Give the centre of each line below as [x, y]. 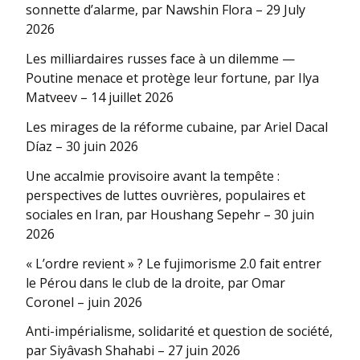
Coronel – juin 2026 [84, 302]
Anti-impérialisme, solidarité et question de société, [179, 331]
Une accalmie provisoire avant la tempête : [153, 176]
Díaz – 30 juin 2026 [82, 147]
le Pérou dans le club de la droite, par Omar [155, 282]
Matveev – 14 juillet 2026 [100, 98]
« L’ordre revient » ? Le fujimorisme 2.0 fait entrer [174, 263]
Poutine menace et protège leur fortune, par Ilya [172, 78]
